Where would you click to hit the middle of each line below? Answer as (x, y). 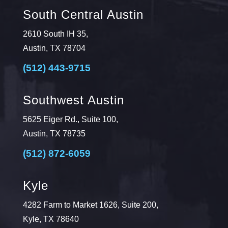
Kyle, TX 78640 (51, 219)
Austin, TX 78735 (54, 134)
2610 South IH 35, (55, 34)
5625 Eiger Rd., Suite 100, (70, 119)
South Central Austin (83, 15)
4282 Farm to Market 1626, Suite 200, (90, 205)
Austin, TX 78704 (54, 48)
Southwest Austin (73, 100)
